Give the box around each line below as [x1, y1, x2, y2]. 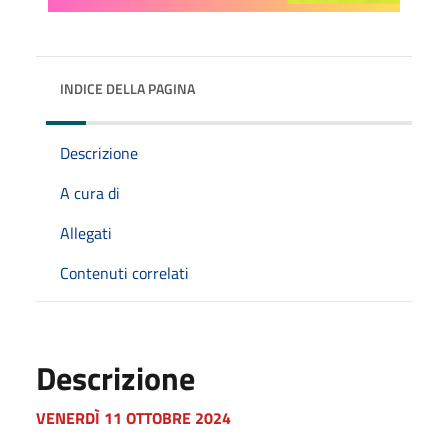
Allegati [60, 220, 112, 245]
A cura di [60, 180, 120, 205]
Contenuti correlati [60, 260, 189, 285]
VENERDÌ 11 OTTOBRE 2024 [36, 405, 231, 430]
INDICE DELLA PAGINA [60, 77, 195, 99]
